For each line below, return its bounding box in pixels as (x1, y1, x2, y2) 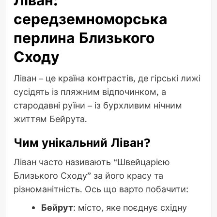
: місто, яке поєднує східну (73, 201, 187, 214)
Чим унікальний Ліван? (13, 134, 151, 152)
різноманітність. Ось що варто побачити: (13, 183, 188, 195)
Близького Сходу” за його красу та (13, 170, 163, 182)
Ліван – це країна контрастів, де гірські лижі (13, 72, 201, 84)
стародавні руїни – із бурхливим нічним (13, 99, 182, 111)
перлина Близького (13, 28, 155, 49)
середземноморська (13, 9, 167, 30)
